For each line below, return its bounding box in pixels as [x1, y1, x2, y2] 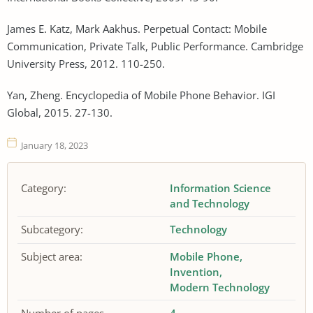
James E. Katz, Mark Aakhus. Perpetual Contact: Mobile [7, 21, 267, 36]
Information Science [170, 181, 272, 196]
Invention [170, 265, 220, 279]
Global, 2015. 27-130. [7, 105, 112, 119]
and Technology [170, 196, 250, 211]
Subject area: [21, 249, 82, 264]
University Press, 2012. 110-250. [7, 56, 165, 71]
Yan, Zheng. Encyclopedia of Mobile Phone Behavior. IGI [7, 87, 275, 102]
